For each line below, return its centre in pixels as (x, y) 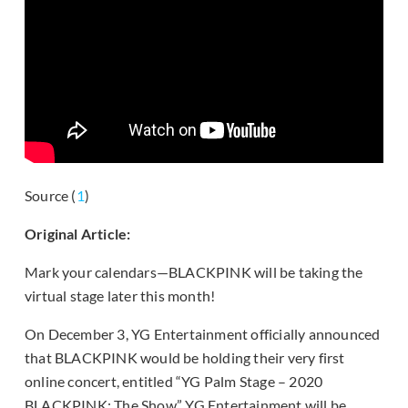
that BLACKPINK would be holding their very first (185, 358)
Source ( (51, 196)
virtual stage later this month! (120, 296)
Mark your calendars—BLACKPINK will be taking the (194, 272)
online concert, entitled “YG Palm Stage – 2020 (174, 382)
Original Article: (78, 234)
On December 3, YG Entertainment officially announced (203, 334)
